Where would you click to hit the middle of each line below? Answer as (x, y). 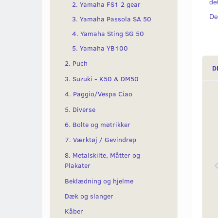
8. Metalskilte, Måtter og (102, 155)
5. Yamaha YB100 (100, 48)
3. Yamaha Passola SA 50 (112, 19)
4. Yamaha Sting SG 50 (108, 34)
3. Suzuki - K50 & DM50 (102, 79)
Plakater (78, 165)
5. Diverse (80, 109)
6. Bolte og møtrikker (98, 125)
